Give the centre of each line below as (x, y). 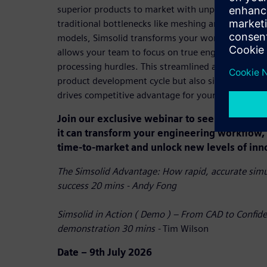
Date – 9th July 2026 (105, 252)
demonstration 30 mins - (110, 228)
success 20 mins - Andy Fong (117, 185)
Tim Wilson (186, 228)
